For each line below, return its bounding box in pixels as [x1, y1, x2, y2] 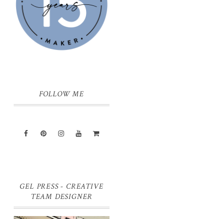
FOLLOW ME [39, 89, 84, 100]
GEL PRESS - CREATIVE [20, 181, 104, 192]
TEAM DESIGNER [30, 192, 93, 202]
